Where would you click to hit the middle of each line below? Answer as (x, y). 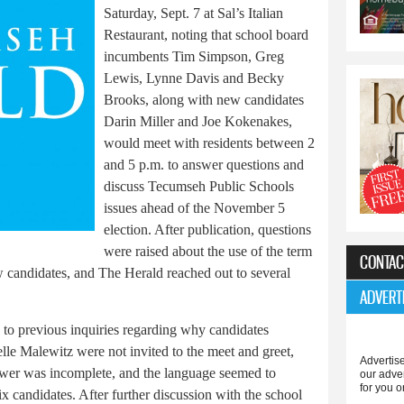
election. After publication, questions (207, 230)
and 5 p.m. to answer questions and (204, 165)
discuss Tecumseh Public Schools (199, 187)
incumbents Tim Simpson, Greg (194, 57)
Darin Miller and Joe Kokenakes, (198, 122)
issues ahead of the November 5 (194, 208)
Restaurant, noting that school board (206, 35)
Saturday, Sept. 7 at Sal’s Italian (193, 14)
